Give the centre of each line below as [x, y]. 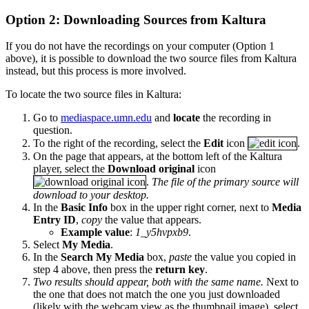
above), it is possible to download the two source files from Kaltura [151, 59]
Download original [151, 169]
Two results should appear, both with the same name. [148, 282]
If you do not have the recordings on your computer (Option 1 [140, 46]
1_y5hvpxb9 [162, 232]
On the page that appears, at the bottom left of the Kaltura [158, 157]
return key [180, 270]
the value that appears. [152, 220]
